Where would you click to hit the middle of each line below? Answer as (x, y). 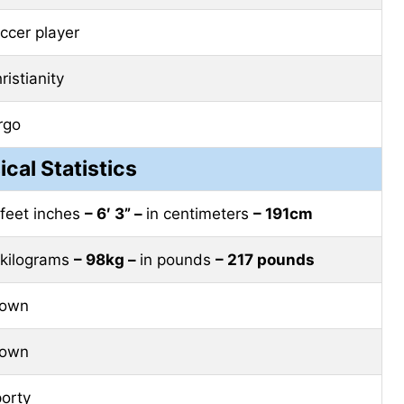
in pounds (178, 259)
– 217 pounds (265, 259)
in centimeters (200, 213)
